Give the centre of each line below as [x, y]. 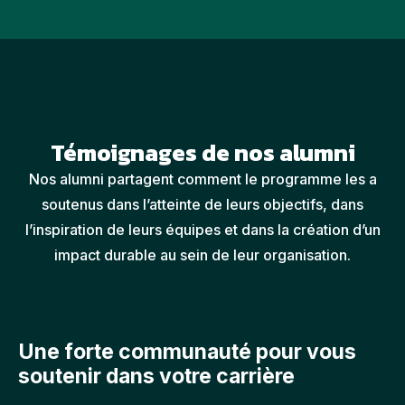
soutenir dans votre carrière [156, 376]
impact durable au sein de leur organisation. [202, 254]
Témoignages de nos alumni [202, 152]
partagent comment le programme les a [242, 179]
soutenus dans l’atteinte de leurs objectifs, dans [202, 204]
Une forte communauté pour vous [187, 351]
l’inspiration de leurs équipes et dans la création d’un [202, 229]
